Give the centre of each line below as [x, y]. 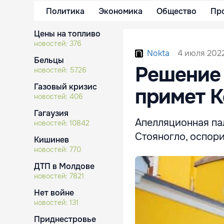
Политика [65, 11]
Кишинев [51, 140]
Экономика [120, 11]
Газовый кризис [65, 87]
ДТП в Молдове [64, 166]
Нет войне [54, 193]
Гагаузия [51, 113]
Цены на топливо [67, 34]
